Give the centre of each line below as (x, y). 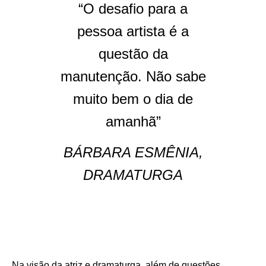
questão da (133, 53)
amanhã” (133, 121)
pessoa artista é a (133, 31)
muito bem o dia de (133, 99)
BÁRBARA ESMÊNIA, (133, 152)
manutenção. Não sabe (133, 76)
